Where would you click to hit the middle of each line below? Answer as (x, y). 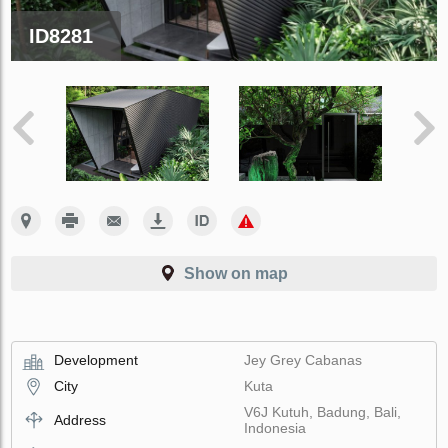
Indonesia (275, 427)
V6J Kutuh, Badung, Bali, (323, 411)
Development (96, 359)
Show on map (236, 273)
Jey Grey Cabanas (303, 359)
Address (80, 419)
